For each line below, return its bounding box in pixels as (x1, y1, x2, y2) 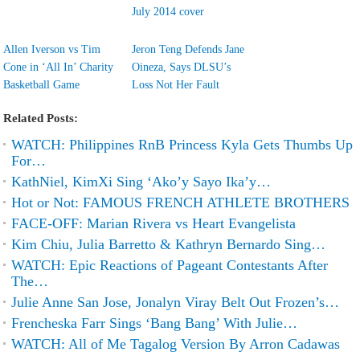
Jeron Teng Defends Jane (132, 43, 245, 55)
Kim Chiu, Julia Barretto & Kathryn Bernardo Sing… (11, 236, 326, 252)
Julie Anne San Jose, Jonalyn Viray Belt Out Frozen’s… (11, 294, 340, 310)
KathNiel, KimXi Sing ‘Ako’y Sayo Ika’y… (11, 174, 272, 190)
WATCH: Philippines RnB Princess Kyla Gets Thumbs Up (11, 137, 354, 153)
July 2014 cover (132, 6, 205, 18)
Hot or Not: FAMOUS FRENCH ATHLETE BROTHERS (11, 194, 350, 211)
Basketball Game (3, 79, 80, 91)
